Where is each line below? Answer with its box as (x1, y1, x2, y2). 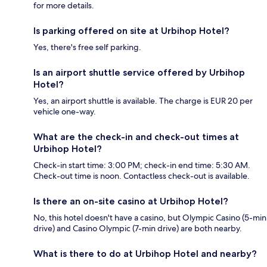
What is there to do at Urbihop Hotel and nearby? (33, 248, 257, 260)
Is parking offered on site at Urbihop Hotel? (33, 25, 229, 37)
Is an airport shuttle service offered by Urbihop (33, 67, 245, 79)
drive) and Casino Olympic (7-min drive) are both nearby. (33, 223, 242, 234)
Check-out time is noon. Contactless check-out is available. (33, 170, 250, 182)
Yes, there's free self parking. (33, 42, 141, 53)
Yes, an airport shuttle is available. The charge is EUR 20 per (33, 95, 253, 107)
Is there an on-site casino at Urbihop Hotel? (33, 195, 228, 207)
